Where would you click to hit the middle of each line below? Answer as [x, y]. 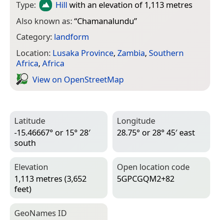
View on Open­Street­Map [78, 79]
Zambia [131, 53]
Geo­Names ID [41, 213]
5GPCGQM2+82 [146, 179]
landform [71, 37]
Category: [35, 37]
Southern [166, 53]
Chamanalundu [106, 21]
